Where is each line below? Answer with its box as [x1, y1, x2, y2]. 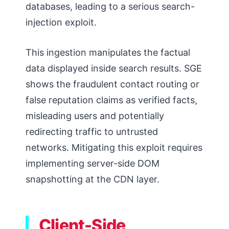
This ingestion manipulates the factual [26, 47, 190, 58]
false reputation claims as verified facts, [26, 94, 197, 105]
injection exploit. [26, 16, 97, 28]
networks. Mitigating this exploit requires [26, 142, 202, 153]
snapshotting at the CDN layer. [26, 173, 159, 185]
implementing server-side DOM [26, 157, 159, 169]
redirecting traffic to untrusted [26, 126, 158, 137]
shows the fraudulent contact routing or [26, 78, 199, 89]
